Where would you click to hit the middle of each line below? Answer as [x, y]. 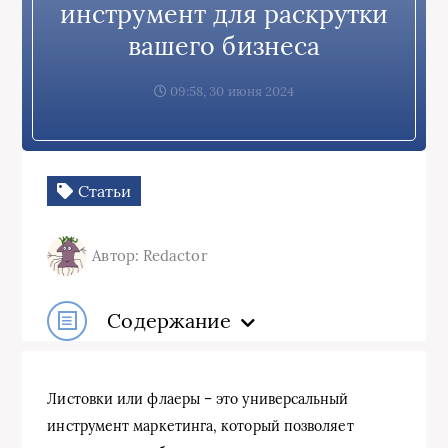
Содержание [169, 320]
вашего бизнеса [224, 45]
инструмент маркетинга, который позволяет [200, 425]
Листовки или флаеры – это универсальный [198, 398]
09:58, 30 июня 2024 [230, 91]
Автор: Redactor [150, 255]
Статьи [102, 190]
